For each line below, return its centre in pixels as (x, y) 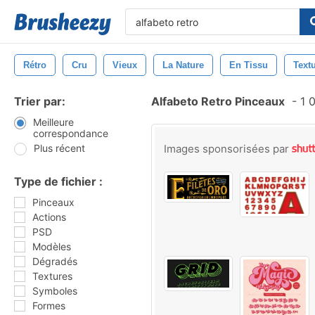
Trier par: (40, 101)
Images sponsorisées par (228, 149)
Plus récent (59, 148)
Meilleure (53, 122)
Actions (49, 217)
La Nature (183, 65)
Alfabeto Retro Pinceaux (218, 101)
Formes (49, 306)
